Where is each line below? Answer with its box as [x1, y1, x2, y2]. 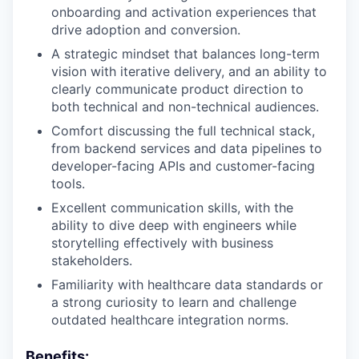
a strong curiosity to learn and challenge [51, 294, 296, 310]
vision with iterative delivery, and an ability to [51, 63, 327, 79]
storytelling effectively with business [51, 235, 273, 251]
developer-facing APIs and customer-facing [51, 158, 315, 174]
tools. [51, 175, 85, 192]
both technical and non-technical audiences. [51, 99, 319, 115]
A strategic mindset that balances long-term [51, 46, 320, 62]
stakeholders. [51, 252, 132, 268]
